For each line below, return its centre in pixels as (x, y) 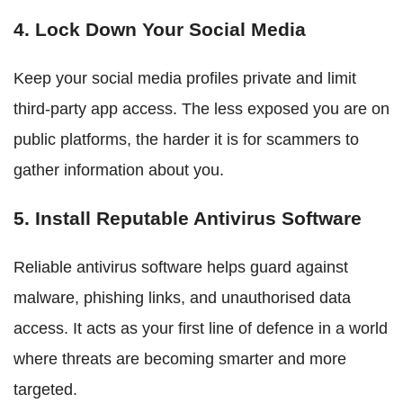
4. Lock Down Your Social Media (160, 29)
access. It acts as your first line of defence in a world (201, 328)
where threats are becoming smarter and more (180, 358)
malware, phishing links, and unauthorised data (182, 297)
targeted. (45, 389)
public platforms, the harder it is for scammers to (186, 139)
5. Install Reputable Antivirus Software (188, 218)
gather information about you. (119, 170)
